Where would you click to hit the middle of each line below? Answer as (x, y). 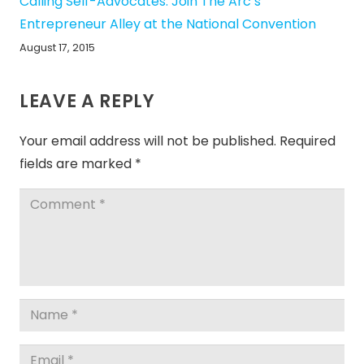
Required (308, 141)
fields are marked (77, 163)
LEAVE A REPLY (90, 101)
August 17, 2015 (57, 48)
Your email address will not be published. (148, 141)
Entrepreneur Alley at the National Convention (168, 24)
